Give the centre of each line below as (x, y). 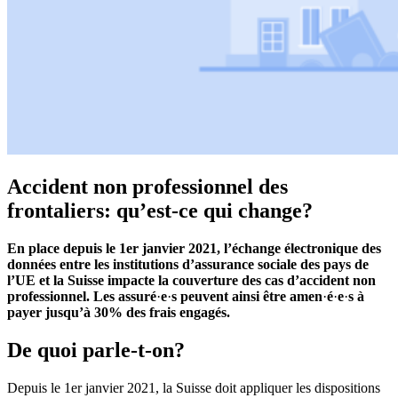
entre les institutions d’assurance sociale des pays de (214, 265)
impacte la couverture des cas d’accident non (242, 281)
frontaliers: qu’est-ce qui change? (160, 211)
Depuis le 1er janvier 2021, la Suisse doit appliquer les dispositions (194, 388)
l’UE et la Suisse (57, 281)
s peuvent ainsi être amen (247, 297)
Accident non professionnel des (147, 187)
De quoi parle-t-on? (96, 350)
